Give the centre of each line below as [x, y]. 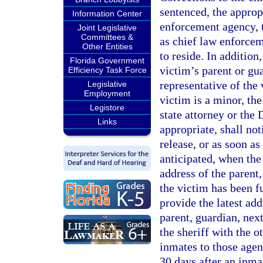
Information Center [107, 14]
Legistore [107, 107]
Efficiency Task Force [107, 70]
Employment [107, 93]
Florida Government [107, 60]
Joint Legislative [107, 28]
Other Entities [107, 46]
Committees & [107, 37]
